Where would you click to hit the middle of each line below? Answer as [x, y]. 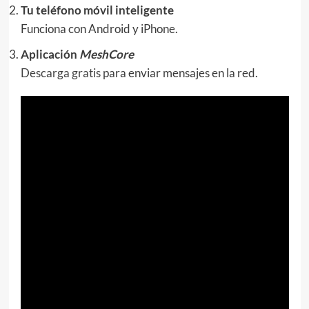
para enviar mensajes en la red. [179, 73]
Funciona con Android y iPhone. [99, 29]
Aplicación [50, 54]
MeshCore [106, 54]
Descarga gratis [60, 73]
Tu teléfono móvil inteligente [97, 10]
